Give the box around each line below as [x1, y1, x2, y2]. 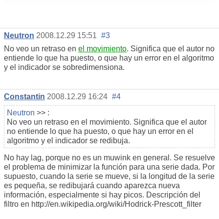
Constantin [4, 92, 45, 101]
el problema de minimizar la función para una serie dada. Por [4, 162, 215, 171]
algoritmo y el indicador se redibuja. [7, 136, 130, 145]
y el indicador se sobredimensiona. [4, 63, 125, 71]
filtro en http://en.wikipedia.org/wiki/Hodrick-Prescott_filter [4, 199, 201, 208]
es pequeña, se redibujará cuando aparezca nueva [4, 181, 180, 190]
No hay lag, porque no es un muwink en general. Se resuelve [4, 153, 215, 162]
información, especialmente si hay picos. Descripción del [4, 190, 200, 199]
